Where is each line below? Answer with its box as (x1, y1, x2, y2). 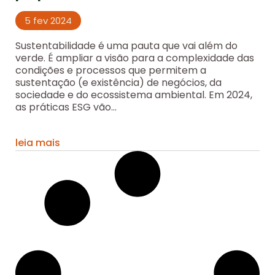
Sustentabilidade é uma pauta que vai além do (15, 39, 238, 53)
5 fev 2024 (25, 14, 72, 28)
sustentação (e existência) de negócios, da (15, 76, 222, 90)
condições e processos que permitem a (15, 63, 206, 78)
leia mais (15, 135, 60, 150)
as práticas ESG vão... (15, 100, 117, 115)
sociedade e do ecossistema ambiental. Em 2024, (15, 88, 252, 103)
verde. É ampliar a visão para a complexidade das (15, 51, 254, 66)
